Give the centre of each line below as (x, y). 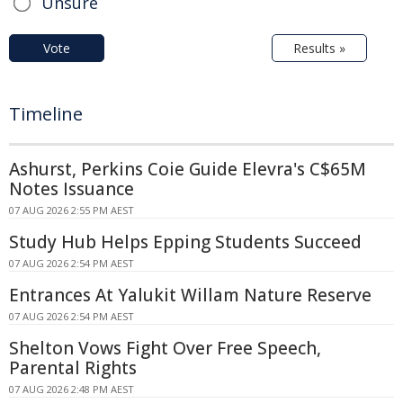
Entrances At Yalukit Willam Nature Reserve (190, 295)
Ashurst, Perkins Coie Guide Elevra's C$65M (188, 169)
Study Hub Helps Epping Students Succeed (185, 242)
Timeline (46, 113)
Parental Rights (73, 367)
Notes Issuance (72, 188)
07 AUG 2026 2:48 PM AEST (72, 389)
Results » (319, 48)
